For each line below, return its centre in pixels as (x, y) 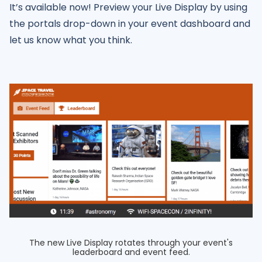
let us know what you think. (71, 40)
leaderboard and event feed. (131, 252)
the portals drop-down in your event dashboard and (130, 23)
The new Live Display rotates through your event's (131, 242)
